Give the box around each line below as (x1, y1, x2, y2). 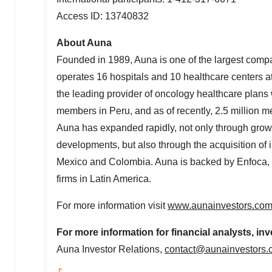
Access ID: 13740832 (56, 11, 149, 21)
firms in (56, 174, 90, 184)
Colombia (109, 157, 151, 167)
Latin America (90, 174, 149, 184)
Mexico (56, 157, 87, 167)
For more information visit (56, 200, 168, 211)
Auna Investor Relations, (56, 244, 165, 254)
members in (56, 106, 109, 116)
